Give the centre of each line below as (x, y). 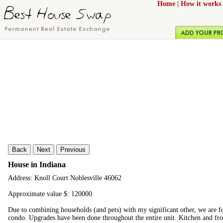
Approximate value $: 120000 (50, 194)
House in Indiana (37, 164)
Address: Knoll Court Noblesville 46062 (65, 178)
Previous (73, 150)
